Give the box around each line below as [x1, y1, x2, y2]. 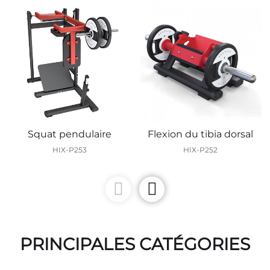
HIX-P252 [183, 145, 218, 155]
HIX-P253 [52, 145, 87, 155]
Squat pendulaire [27, 128, 111, 140]
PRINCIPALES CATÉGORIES [20, 234, 250, 255]
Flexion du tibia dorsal [148, 128, 254, 140]
